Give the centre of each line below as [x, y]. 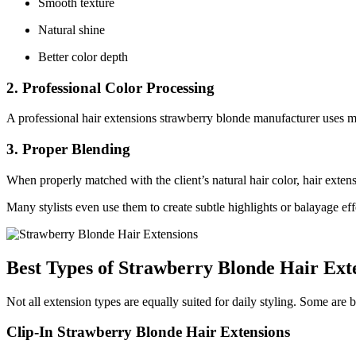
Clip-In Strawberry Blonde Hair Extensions [148, 332]
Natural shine [72, 30]
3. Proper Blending [68, 149]
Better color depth [83, 57]
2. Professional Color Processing [110, 87]
